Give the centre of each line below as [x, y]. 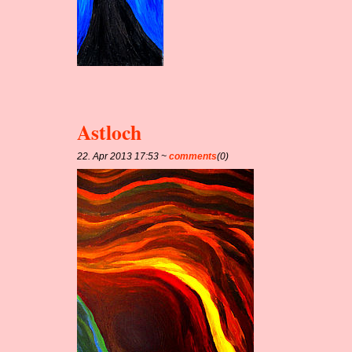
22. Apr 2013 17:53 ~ [123, 156]
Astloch [110, 132]
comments [193, 156]
